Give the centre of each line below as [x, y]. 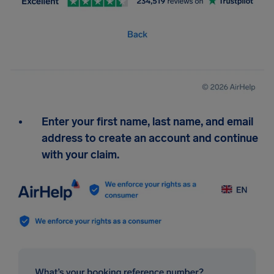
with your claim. [80, 154]
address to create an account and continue [150, 138]
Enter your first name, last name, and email [147, 121]
